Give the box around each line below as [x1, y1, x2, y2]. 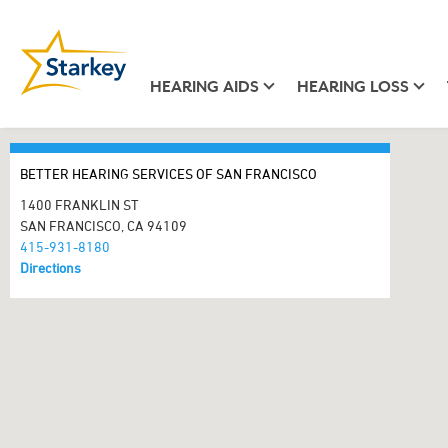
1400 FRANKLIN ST [20, 196, 139, 213]
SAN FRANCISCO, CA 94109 [20, 217, 187, 234]
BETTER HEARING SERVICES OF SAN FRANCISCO [20, 165, 317, 182]
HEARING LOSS [296, 77, 409, 96]
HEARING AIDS [149, 77, 259, 96]
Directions [20, 259, 81, 276]
